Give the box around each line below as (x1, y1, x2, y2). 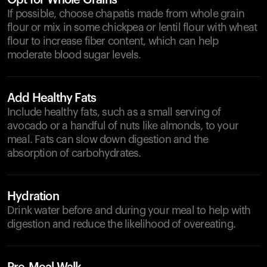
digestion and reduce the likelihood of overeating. (7, 219, 236, 229)
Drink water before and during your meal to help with (7, 205, 251, 216)
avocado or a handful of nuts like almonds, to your (7, 120, 239, 131)
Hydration (7, 191, 59, 203)
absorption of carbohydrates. (7, 148, 141, 159)
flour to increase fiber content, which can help (7, 36, 219, 46)
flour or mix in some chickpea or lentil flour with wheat (7, 22, 257, 33)
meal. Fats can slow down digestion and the (7, 134, 209, 145)
